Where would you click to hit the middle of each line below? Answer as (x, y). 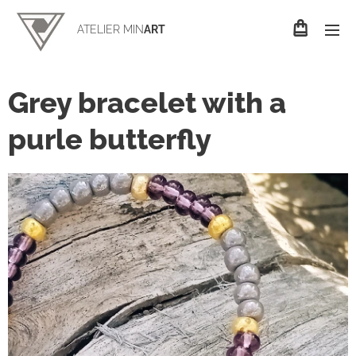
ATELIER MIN (110, 29)
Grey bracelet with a (147, 103)
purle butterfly (110, 139)
